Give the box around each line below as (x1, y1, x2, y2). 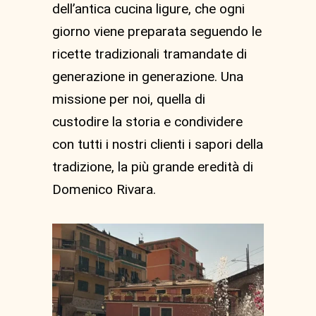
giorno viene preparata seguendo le (52, 23, 262, 39)
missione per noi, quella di (52, 91, 205, 107)
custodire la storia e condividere (52, 114, 243, 130)
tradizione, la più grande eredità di (52, 159, 253, 175)
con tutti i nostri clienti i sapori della (52, 136, 263, 152)
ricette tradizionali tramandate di (52, 46, 247, 62)
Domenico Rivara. (52, 181, 156, 197)
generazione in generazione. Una (52, 68, 243, 85)
